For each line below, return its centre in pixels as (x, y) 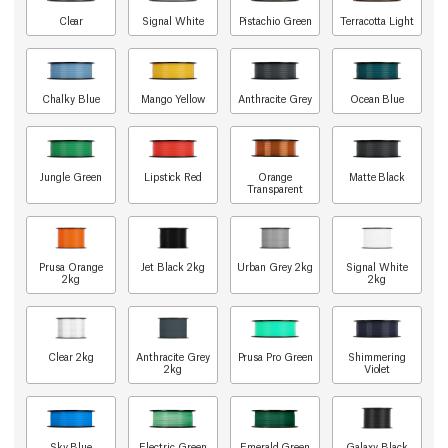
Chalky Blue (71, 98)
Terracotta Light (377, 20)
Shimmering (377, 356)
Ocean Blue (377, 98)
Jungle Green (71, 176)
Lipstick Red (173, 176)
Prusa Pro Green (275, 356)
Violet (377, 368)
